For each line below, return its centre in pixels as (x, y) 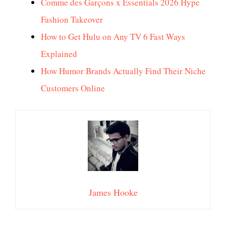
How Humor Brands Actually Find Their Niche (123, 71)
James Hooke (113, 192)
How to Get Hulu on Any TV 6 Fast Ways (113, 37)
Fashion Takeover (72, 19)
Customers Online (74, 88)
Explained (59, 54)
